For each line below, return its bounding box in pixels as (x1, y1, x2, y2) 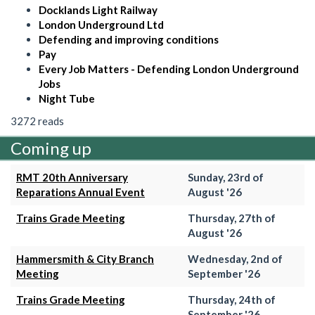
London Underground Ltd (39, 18, 164, 31)
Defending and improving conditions (39, 33, 219, 46)
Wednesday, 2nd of (188, 252, 283, 265)
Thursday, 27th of (188, 212, 276, 224)
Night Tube (39, 92, 95, 105)
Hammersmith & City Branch (16, 252, 154, 265)
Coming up (11, 138, 91, 158)
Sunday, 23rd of (188, 171, 264, 184)
